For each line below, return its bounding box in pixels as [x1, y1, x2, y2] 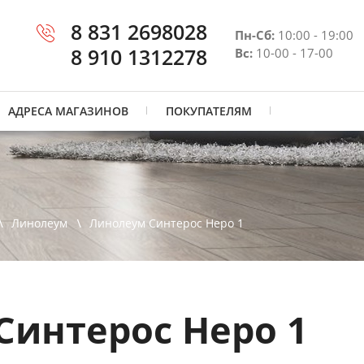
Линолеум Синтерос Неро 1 [89, 215, 244, 231]
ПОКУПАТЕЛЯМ [166, 103, 252, 119]
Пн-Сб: [235, 27, 275, 43]
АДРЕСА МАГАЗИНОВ [8, 103, 128, 119]
